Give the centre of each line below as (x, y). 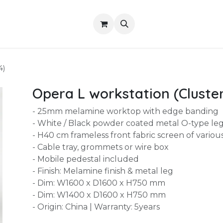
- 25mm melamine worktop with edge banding (125, 111)
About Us (53, 24)
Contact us (102, 24)
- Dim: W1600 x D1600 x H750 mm (99, 183)
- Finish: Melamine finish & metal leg (103, 171)
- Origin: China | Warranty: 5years (96, 207)
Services (147, 24)
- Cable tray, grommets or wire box (100, 147)
